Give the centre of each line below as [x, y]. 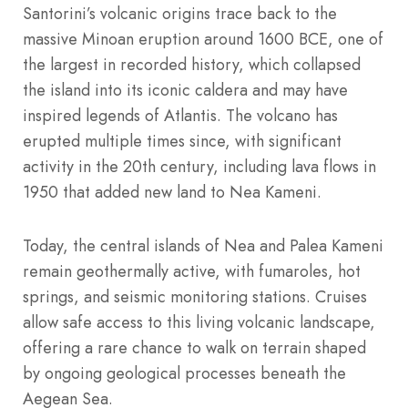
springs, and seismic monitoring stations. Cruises [195, 296]
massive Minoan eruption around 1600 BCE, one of [203, 39]
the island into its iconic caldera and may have [185, 90]
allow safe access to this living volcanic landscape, [199, 322]
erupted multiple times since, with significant [182, 141]
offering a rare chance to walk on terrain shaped [194, 347]
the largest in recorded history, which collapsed [192, 64]
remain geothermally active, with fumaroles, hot [192, 271]
